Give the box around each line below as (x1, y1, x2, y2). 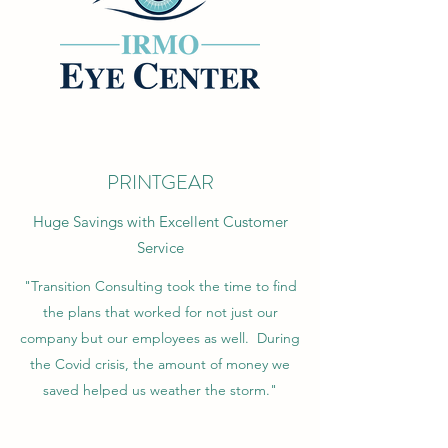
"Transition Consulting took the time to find (23, 277, 297, 295)
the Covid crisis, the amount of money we (30, 355, 290, 373)
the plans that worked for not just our (42, 303, 278, 321)
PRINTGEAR (106, 168, 214, 197)
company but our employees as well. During (20, 329, 300, 347)
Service (136, 238, 184, 257)
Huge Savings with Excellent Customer (32, 212, 288, 231)
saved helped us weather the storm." (43, 381, 277, 399)
